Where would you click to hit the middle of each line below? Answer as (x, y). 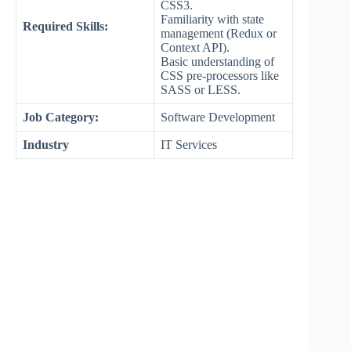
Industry (46, 145)
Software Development (218, 118)
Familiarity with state (212, 20)
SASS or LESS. (202, 90)
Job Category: (61, 118)
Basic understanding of (217, 62)
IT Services (189, 145)
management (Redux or (219, 34)
